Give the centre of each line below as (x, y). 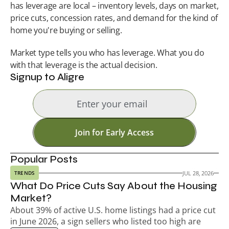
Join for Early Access (114, 132)
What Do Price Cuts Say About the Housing (114, 186)
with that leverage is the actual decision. (84, 65)
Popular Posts (44, 159)
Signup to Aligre (48, 77)
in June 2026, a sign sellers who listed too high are (106, 221)
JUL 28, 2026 (198, 173)
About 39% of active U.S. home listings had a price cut (113, 210)
